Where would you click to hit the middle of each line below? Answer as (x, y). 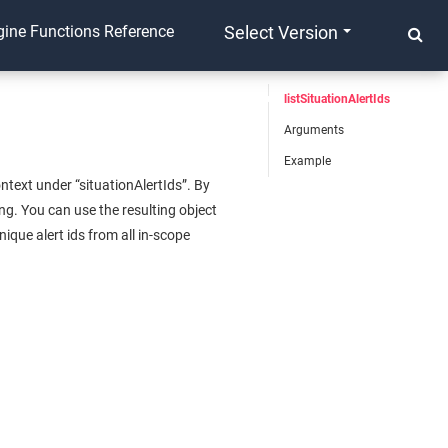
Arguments (314, 130)
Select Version (281, 32)
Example (308, 161)
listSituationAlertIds (337, 99)
